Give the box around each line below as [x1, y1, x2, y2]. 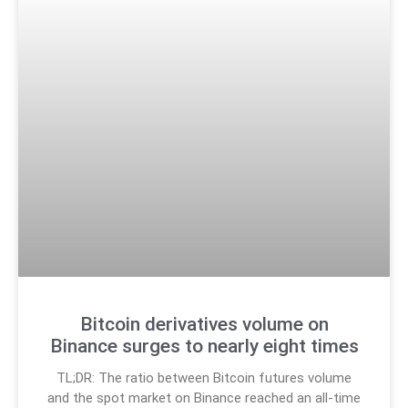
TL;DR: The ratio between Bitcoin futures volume [56, 370, 352, 387]
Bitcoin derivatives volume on [79, 313, 329, 336]
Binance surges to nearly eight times [49, 335, 359, 358]
